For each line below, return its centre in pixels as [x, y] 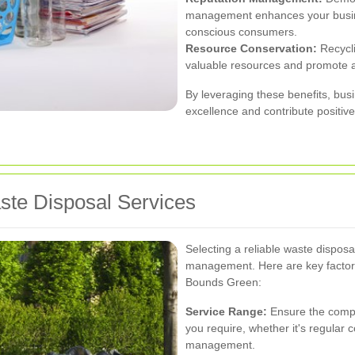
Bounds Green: [223, 282]
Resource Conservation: [251, 49]
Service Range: [226, 312]
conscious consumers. [241, 32]
